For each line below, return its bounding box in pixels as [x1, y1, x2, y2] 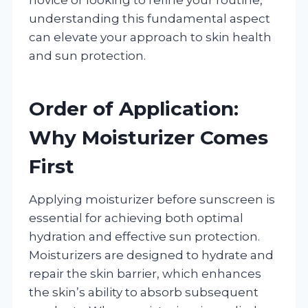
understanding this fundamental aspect [29, 11, 270, 25]
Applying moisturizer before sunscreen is [29, 192, 275, 206]
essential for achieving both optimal [29, 210, 243, 225]
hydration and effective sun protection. [29, 229, 260, 243]
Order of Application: [29, 96, 239, 120]
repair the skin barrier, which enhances [29, 266, 261, 280]
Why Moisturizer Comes [29, 125, 268, 149]
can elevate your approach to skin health [29, 30, 272, 44]
